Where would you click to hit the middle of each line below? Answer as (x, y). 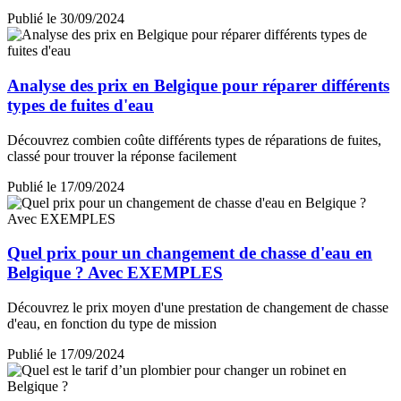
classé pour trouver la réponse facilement (122, 156)
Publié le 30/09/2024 (66, 19)
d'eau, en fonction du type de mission (112, 323)
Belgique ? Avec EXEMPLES (115, 273)
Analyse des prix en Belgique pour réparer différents (198, 85)
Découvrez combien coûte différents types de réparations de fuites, (194, 140)
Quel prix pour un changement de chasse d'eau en (190, 253)
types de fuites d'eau (81, 105)
